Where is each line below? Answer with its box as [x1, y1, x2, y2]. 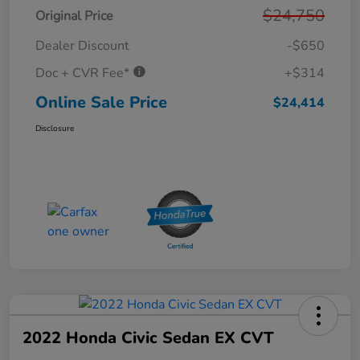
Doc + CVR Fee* [35, 64, 133, 83]
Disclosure [35, 123, 74, 135]
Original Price [35, 7, 113, 26]
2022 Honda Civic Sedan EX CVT [22, 327, 274, 350]
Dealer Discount [35, 37, 129, 55]
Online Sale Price [35, 92, 167, 114]
